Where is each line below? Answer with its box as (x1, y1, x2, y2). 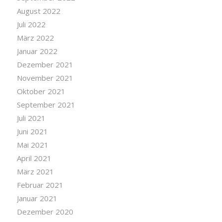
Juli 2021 (16, 113, 46, 123)
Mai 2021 (16, 140, 49, 150)
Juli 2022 (16, 19, 46, 30)
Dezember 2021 (16, 59, 73, 70)
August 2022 (16, 6, 60, 16)
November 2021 (16, 73, 73, 83)
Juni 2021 (16, 126, 48, 137)
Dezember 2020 (16, 207, 73, 217)
